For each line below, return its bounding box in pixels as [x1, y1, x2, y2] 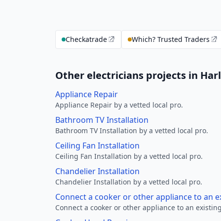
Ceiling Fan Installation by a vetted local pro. [55, 151, 203, 161]
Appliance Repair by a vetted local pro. [55, 100, 183, 110]
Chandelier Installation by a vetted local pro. [55, 177, 202, 186]
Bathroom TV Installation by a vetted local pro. [55, 126, 208, 135]
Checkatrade [66, 35, 107, 44]
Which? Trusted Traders [132, 35, 210, 44]
